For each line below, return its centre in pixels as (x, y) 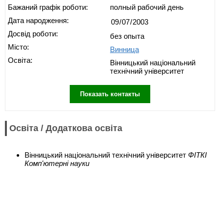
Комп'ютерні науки (57, 163)
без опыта (127, 36)
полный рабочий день (147, 7)
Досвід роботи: (33, 34)
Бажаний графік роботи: (48, 7)
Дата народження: (38, 20)
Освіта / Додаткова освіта (66, 128)
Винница (124, 49)
